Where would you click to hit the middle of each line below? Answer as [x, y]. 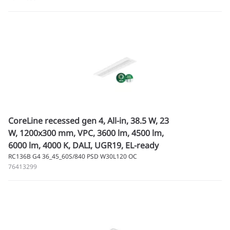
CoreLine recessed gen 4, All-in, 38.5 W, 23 [89, 121]
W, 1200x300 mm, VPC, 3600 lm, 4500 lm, [86, 133]
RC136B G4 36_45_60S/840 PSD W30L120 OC [73, 156]
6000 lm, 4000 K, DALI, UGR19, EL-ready [83, 145]
